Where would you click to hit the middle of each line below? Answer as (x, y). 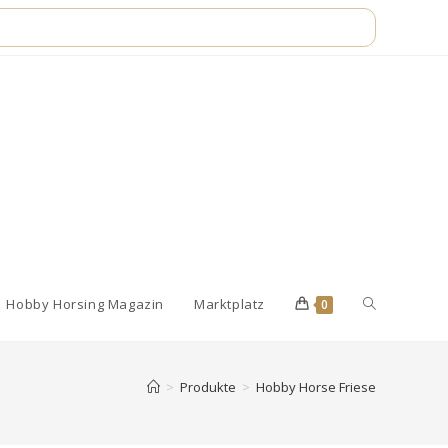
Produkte (208, 386)
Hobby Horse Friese (316, 386)
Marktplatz (229, 304)
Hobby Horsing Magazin (85, 304)
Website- (391, 303)
